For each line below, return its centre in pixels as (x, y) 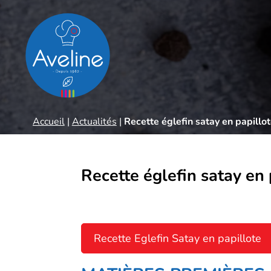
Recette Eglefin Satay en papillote (178, 239)
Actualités (94, 122)
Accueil (48, 122)
